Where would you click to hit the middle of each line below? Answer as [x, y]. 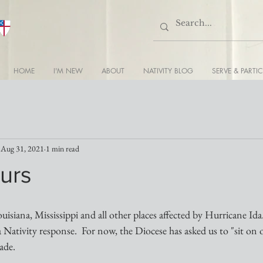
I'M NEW [68, 71]
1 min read [63, 148]
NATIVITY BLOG [168, 71]
